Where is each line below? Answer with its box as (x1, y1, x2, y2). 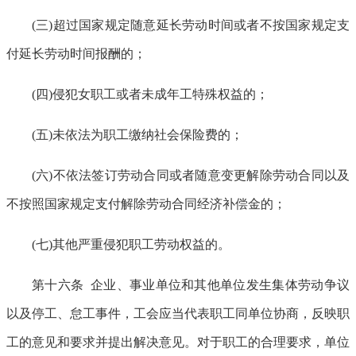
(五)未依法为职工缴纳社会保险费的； (32, 127, 243, 141)
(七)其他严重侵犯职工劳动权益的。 (32, 237, 230, 251)
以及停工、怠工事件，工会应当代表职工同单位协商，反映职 (6, 306, 350, 320)
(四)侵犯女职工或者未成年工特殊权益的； (32, 87, 269, 101)
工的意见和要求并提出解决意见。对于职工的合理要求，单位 (6, 335, 350, 349)
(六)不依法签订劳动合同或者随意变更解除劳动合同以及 (32, 168, 350, 182)
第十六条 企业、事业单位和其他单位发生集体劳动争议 (32, 277, 350, 292)
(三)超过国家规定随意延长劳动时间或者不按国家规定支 (32, 17, 350, 32)
